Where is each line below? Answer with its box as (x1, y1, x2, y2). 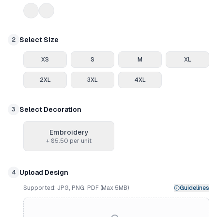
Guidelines (180, 185, 209, 191)
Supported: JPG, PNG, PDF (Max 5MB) (23, 185, 129, 191)
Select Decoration (19, 106, 81, 113)
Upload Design (19, 169, 68, 176)
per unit (68, 138, 92, 144)
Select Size (19, 36, 59, 44)
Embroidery (49, 128, 89, 136)
